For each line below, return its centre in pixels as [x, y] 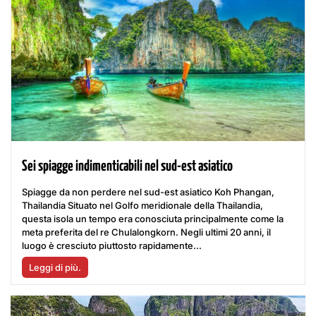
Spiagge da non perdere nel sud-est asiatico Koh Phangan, [148, 192]
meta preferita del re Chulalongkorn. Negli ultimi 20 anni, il [146, 232]
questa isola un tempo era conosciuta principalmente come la [153, 219]
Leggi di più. [55, 268]
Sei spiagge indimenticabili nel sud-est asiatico [127, 167]
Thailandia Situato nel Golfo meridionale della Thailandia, [142, 206]
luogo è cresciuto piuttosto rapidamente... [112, 246]
